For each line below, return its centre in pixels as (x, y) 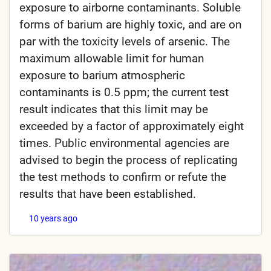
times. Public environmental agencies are (124, 143)
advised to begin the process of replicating (129, 160)
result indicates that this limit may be (114, 109)
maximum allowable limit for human (112, 58)
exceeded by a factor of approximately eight (132, 126)
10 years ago (53, 218)
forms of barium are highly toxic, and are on (130, 24)
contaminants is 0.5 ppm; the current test (124, 92)
